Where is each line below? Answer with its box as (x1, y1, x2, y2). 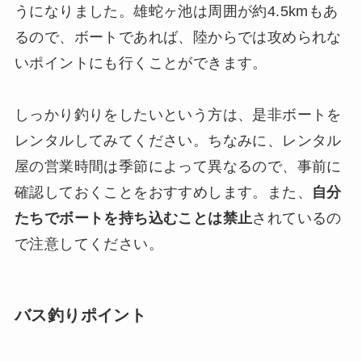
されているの (252, 210, 342, 227)
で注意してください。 (14, 236, 163, 253)
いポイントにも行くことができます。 (14, 55, 267, 72)
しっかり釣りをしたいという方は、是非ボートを (14, 107, 342, 124)
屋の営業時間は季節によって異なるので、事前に (14, 158, 342, 175)
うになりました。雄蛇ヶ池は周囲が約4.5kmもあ (14, 3, 339, 20)
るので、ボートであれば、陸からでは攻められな (14, 29, 342, 46)
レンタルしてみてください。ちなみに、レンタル (14, 133, 342, 149)
